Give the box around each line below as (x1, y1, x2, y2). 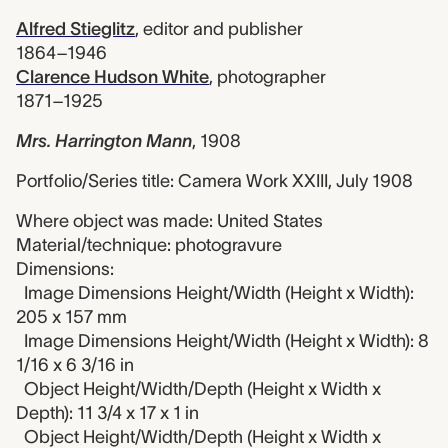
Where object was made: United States (16, 211, 323, 231)
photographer (217, 67, 326, 87)
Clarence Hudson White (16, 67, 209, 87)
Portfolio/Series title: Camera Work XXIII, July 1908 (16, 171, 413, 191)
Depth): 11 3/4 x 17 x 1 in (16, 403, 199, 423)
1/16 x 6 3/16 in (16, 355, 134, 375)
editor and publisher (143, 19, 303, 39)
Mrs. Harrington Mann (16, 131, 192, 151)
